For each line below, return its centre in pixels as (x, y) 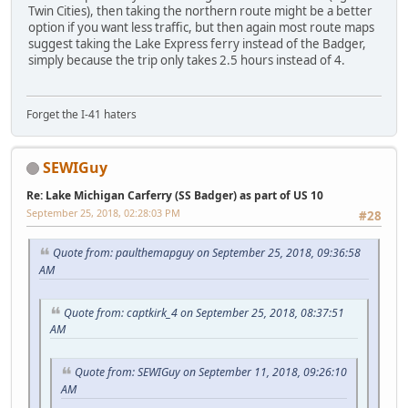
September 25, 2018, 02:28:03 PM (103, 212)
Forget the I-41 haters (82, 114)
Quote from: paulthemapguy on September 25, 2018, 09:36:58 (207, 252)
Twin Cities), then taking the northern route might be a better (200, 11)
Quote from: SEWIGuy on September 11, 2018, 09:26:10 (211, 372)
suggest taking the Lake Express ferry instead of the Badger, (197, 44)
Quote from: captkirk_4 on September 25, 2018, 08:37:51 (204, 312)
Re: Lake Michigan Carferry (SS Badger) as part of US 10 (175, 195)
